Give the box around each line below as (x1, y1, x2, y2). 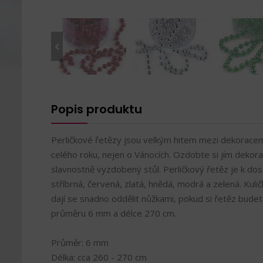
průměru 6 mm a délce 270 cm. (51, 207, 176, 219)
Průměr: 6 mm (51, 237, 109, 248)
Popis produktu (51, 101, 142, 117)
